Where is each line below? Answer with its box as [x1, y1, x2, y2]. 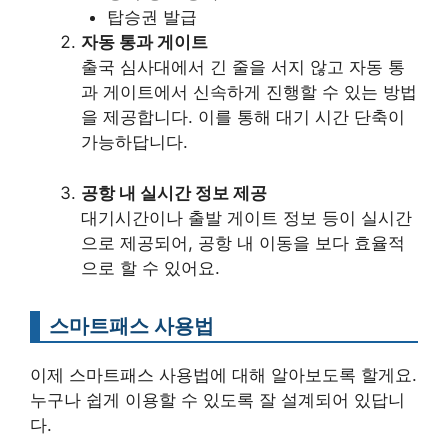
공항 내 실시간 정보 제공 [81, 182, 267, 203]
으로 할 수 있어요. [81, 257, 220, 278]
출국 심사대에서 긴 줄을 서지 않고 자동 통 [81, 57, 405, 78]
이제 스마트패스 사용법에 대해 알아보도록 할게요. [30, 364, 417, 385]
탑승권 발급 [106, 7, 197, 28]
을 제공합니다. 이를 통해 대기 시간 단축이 [81, 107, 405, 128]
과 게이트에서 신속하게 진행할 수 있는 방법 [81, 82, 417, 103]
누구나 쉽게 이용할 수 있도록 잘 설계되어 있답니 [30, 389, 405, 410]
